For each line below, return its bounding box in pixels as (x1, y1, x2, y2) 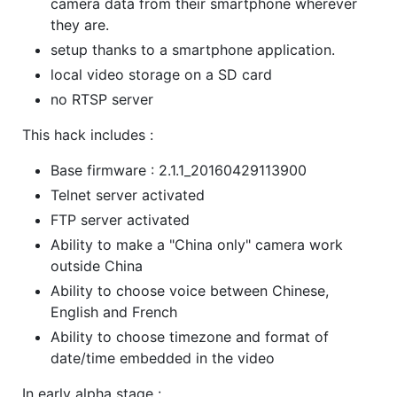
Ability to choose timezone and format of (51, 327, 329, 346)
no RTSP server (51, 90, 153, 108)
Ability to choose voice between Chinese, (51, 281, 329, 300)
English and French (51, 302, 177, 321)
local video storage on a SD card (51, 65, 272, 83)
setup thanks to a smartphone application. (51, 40, 335, 58)
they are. (51, 15, 109, 34)
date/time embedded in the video (51, 348, 275, 367)
